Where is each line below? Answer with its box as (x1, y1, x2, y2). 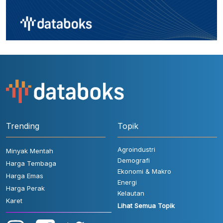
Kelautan (117, 189, 144, 198)
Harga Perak (6, 184, 45, 193)
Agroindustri (117, 145, 155, 154)
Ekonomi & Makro (117, 167, 171, 176)
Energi (117, 178, 137, 187)
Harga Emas (6, 172, 43, 180)
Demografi (117, 156, 150, 165)
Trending (6, 121, 39, 131)
